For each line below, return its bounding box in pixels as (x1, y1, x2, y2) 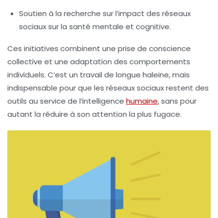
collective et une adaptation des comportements (7, 56, 190, 67)
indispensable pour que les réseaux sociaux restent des (7, 82, 209, 93)
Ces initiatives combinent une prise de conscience (7, 43, 191, 54)
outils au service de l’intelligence (7, 95, 126, 106)
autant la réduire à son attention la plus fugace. (7, 109, 182, 119)
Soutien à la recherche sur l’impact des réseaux (19, 8, 191, 18)
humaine (126, 95, 158, 106)
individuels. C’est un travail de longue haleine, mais (7, 69, 190, 80)
